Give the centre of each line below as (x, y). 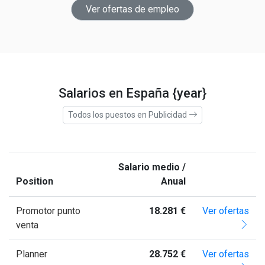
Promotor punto (48, 211)
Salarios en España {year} (132, 93)
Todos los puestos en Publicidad (128, 114)
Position (35, 181)
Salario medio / (152, 167)
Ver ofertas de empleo (132, 9)
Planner (32, 254)
